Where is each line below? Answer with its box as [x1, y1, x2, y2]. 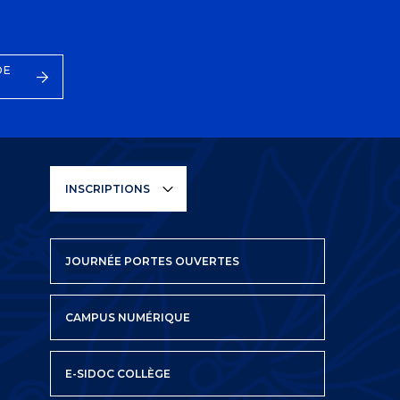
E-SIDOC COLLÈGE [65, 367, 171, 381]
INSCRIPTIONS [65, 182, 151, 196]
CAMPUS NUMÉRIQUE [65, 311, 191, 325]
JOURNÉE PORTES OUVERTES [65, 254, 240, 269]
